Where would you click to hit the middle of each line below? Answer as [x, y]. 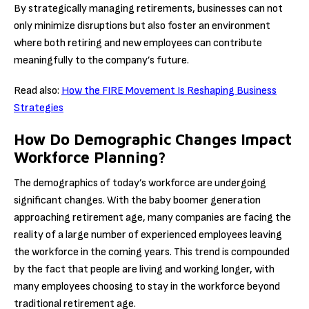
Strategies [39, 108]
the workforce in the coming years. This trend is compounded [152, 252]
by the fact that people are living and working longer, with [144, 269]
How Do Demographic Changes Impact [153, 139]
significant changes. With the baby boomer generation [137, 200]
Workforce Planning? [90, 157]
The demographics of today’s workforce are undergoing [140, 183]
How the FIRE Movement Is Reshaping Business [169, 91]
